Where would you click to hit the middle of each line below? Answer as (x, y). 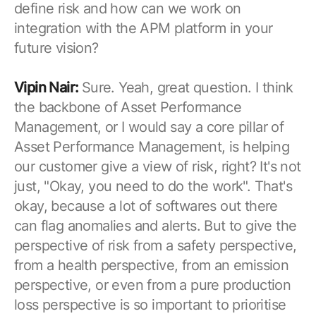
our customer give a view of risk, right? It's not (158, 166)
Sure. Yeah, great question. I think (187, 87)
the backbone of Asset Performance (128, 107)
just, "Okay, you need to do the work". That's (153, 186)
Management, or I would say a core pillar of (149, 127)
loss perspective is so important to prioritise (150, 304)
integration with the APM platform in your (144, 28)
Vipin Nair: (48, 87)
